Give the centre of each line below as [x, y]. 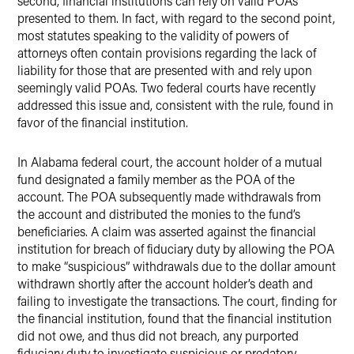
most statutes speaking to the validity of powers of [153, 35]
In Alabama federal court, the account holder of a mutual [170, 162]
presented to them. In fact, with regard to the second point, [176, 18]
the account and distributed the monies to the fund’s [159, 214]
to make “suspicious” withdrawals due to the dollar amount [177, 266]
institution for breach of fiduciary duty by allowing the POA [176, 249]
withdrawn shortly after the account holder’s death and [165, 283]
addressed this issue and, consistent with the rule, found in [175, 105]
